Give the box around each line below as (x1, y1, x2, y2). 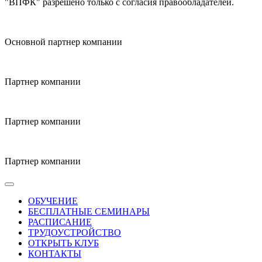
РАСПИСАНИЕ (28, 216, 92, 227)
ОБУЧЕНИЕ (28, 195, 78, 206)
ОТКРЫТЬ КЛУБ (28, 237, 99, 248)
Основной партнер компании (5, 36, 122, 47)
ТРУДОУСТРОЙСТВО (28, 227, 121, 237)
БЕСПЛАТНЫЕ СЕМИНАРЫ (28, 206, 150, 216)
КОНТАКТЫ (28, 248, 81, 258)
